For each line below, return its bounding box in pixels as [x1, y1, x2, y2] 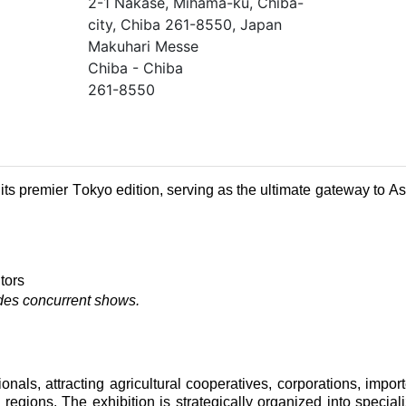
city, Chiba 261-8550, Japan [87, 14, 282, 34]
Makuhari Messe [87, 36, 198, 55]
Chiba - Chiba [87, 58, 183, 77]
